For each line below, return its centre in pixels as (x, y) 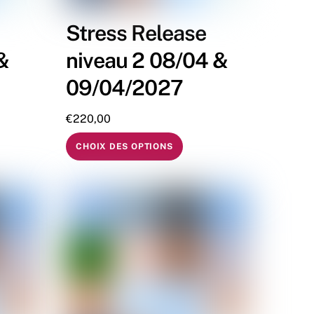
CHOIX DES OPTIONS (124, 147)
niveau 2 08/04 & (147, 60)
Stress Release (136, 33)
